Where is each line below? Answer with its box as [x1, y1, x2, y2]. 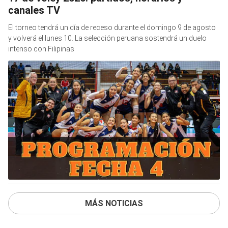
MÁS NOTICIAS [85, 198, 143, 209]
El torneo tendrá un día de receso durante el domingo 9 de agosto [8, 23, 216, 32]
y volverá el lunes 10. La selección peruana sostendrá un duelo [8, 34, 207, 43]
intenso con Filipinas [8, 45, 74, 53]
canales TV [8, 4, 60, 17]
